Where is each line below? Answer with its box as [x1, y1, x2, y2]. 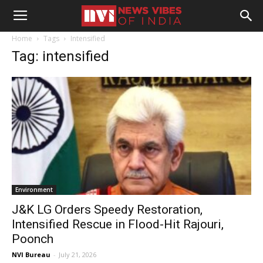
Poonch [12, 232, 53, 247]
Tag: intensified [12, 48, 109, 65]
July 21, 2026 [59, 250, 96, 259]
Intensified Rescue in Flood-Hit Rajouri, [12, 217, 224, 232]
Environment [15, 186, 53, 194]
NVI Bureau [12, 250, 50, 259]
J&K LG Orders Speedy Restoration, [12, 203, 203, 217]
